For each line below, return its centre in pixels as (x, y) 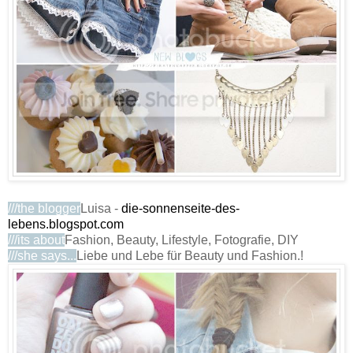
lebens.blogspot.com (66, 224)
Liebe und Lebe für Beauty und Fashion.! (190, 255)
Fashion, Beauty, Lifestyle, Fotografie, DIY (182, 240)
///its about (36, 240)
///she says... (42, 255)
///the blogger (44, 208)
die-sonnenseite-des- (180, 208)
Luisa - (101, 208)
